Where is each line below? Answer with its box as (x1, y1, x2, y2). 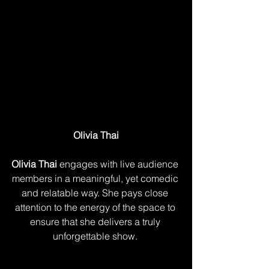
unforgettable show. (52, 230, 140, 242)
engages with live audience (57, 158, 181, 170)
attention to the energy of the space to (14, 201, 178, 213)
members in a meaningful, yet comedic (11, 172, 181, 184)
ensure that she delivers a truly (29, 216, 163, 228)
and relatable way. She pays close (22, 187, 171, 199)
